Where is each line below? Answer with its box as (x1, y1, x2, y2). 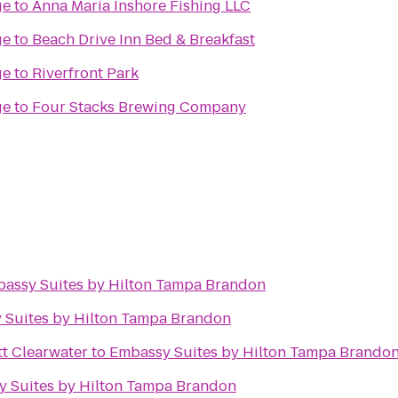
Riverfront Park (32, 63, 139, 84)
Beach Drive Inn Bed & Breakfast (32, 29, 255, 50)
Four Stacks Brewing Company (32, 97, 246, 117)
